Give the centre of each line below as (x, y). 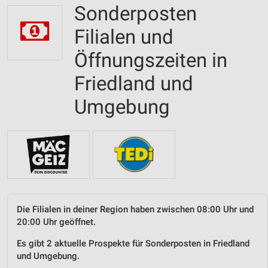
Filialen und (124, 37)
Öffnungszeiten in (151, 60)
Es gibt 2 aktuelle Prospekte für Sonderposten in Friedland (133, 243)
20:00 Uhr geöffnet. (56, 222)
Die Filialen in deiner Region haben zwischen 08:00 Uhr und (135, 209)
